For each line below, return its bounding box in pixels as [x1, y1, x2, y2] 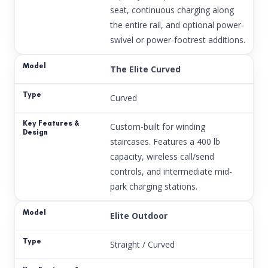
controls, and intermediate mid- [109, 165, 232, 177]
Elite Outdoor [109, 209, 167, 221]
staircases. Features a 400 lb [109, 135, 220, 147]
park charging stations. [109, 180, 197, 192]
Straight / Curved [109, 238, 175, 250]
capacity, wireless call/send [109, 150, 214, 162]
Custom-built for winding [109, 120, 205, 132]
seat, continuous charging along [109, 4, 234, 16]
